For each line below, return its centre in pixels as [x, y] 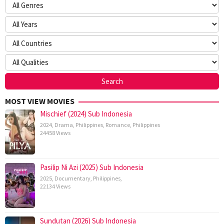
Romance [118, 125]
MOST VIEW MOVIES [40, 101]
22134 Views [55, 186]
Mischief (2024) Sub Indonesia [86, 114]
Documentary [72, 178]
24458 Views [55, 133]
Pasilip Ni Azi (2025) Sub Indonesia [92, 167]
